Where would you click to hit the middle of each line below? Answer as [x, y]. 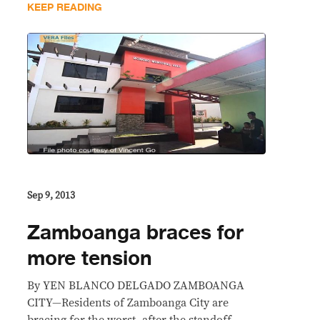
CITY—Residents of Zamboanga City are [128, 302]
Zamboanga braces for [135, 232]
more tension [90, 258]
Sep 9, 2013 [51, 195]
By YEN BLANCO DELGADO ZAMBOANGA [136, 285]
